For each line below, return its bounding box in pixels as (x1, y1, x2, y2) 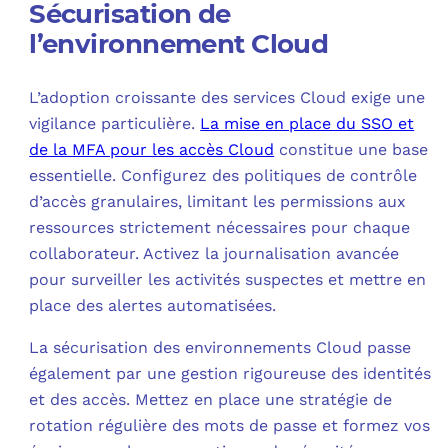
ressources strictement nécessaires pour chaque (29, 217, 411, 237)
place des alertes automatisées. (29, 295, 277, 315)
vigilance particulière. (29, 113, 201, 133)
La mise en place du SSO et (200, 113, 415, 133)
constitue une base (274, 139, 429, 159)
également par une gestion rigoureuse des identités (29, 363, 432, 383)
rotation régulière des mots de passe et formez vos (29, 415, 431, 435)
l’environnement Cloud (29, 27, 329, 60)
